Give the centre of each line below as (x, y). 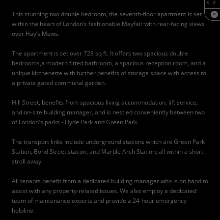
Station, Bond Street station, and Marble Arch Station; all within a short (108, 151)
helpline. (23, 210)
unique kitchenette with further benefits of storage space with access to (109, 73)
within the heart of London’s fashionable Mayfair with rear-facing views (108, 24)
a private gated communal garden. (59, 83)
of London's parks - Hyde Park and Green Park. (75, 122)
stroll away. (27, 161)
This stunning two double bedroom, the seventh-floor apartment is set (107, 14)
